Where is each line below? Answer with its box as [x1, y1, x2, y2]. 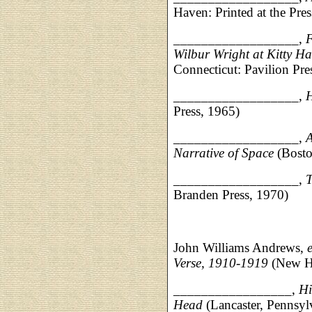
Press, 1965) [173, 104, 240, 118]
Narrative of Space [173, 146, 274, 160]
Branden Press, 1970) [173, 187, 288, 202]
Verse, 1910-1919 [173, 256, 272, 270]
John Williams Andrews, [173, 240, 307, 255]
